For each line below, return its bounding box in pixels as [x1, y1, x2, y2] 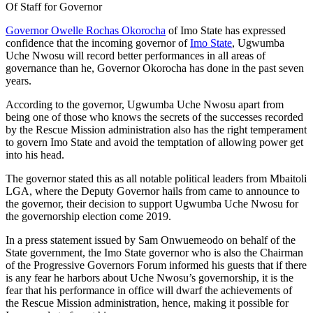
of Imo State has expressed [166, 24, 286, 36]
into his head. [6, 148, 64, 161]
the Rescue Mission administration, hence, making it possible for [6, 296, 289, 309]
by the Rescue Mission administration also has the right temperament [6, 123, 307, 136]
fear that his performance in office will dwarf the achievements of [6, 284, 292, 296]
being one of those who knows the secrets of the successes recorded [6, 110, 303, 123]
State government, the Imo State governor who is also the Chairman [6, 246, 303, 259]
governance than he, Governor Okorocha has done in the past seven [6, 61, 304, 74]
